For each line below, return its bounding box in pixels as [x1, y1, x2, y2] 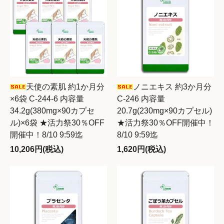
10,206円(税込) [10, 145, 63, 153]
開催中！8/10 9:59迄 [10, 130, 83, 139]
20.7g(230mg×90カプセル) [117, 106, 212, 115]
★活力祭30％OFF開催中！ [117, 118, 214, 127]
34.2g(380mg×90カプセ [10, 106, 94, 115]
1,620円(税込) [117, 145, 166, 153]
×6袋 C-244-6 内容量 [10, 94, 84, 103]
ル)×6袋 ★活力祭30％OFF [10, 118, 104, 127]
